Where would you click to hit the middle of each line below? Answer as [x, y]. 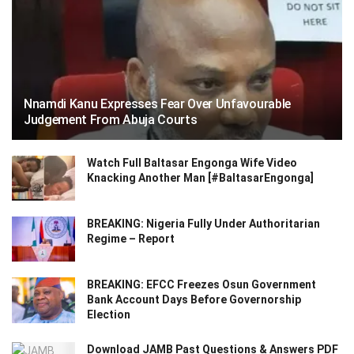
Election [109, 315]
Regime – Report [131, 239]
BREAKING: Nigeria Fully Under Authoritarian [203, 224]
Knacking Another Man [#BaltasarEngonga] [200, 178]
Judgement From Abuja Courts [111, 120]
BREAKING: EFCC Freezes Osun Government [201, 285]
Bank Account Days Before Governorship [194, 300]
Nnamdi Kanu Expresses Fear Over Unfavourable [157, 104]
